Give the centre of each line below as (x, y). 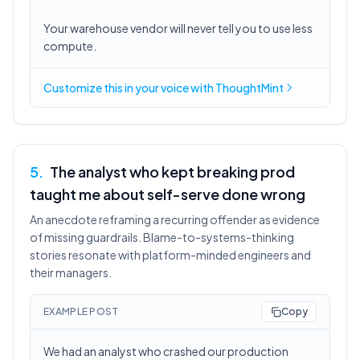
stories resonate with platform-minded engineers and (170, 255)
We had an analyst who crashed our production (166, 351)
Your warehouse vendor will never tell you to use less (178, 28)
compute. (70, 46)
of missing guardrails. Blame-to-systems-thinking (162, 237)
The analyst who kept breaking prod (172, 172)
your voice (162, 88)
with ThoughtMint (236, 88)
